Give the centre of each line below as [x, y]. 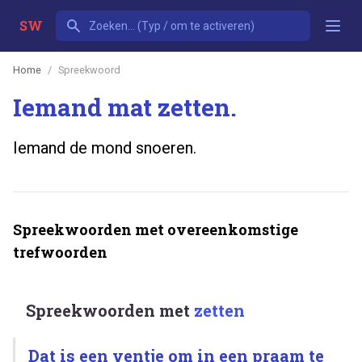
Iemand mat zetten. [125, 107]
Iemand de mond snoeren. [105, 147]
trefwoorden [60, 252]
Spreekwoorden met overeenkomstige [156, 229]
